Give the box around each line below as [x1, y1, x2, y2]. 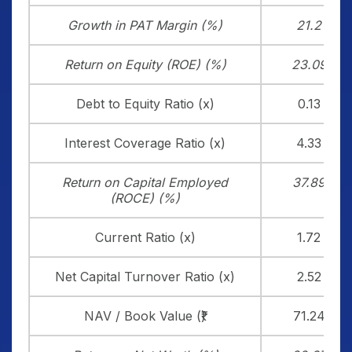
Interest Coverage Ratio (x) [64, 135, 225, 151]
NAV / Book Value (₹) [84, 308, 206, 324]
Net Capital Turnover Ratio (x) [55, 269, 235, 284]
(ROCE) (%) [110, 190, 180, 206]
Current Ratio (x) [94, 229, 196, 245]
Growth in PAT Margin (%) [68, 17, 222, 33]
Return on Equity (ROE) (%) [64, 57, 226, 72]
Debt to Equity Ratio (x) [75, 96, 214, 112]
